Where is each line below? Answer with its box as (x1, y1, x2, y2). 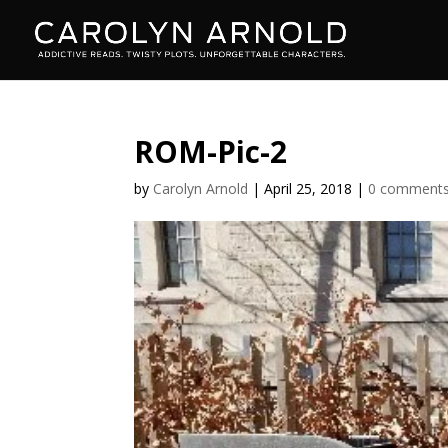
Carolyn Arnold (153, 179, 249, 198)
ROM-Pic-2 (134, 131, 288, 172)
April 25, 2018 (264, 179, 353, 198)
